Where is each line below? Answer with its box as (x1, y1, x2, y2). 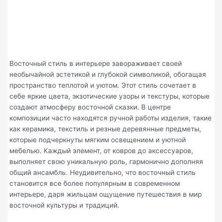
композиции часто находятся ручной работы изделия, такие (9, 114, 212, 122)
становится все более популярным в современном (9, 179, 180, 188)
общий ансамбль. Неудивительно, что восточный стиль (9, 168, 196, 177)
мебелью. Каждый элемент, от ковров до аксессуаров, (9, 147, 194, 155)
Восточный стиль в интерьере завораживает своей (9, 59, 182, 68)
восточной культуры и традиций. (9, 201, 120, 210)
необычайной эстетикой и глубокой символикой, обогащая (9, 70, 207, 79)
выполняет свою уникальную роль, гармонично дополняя (9, 158, 204, 166)
